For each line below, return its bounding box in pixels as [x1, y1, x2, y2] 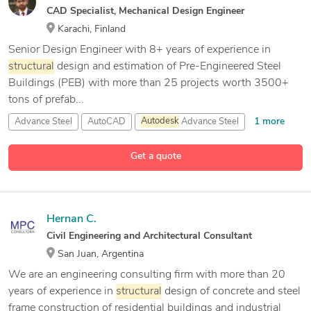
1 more [254, 116, 285, 127]
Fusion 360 [53, 137, 99, 146]
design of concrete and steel [162, 285, 301, 297]
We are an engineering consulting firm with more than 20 [8, 269, 285, 280]
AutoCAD [87, 117, 126, 126]
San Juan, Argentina [55, 249, 144, 260]
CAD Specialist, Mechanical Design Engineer [47, 6, 244, 17]
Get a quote [130, 151, 181, 162]
